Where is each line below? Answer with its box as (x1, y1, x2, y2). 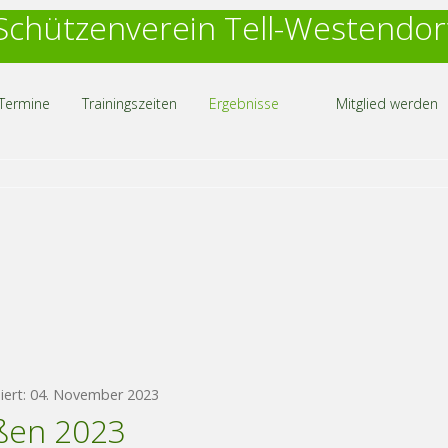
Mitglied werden (335, 94, 438, 113)
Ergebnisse (208, 94, 279, 113)
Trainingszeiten (81, 94, 177, 113)
